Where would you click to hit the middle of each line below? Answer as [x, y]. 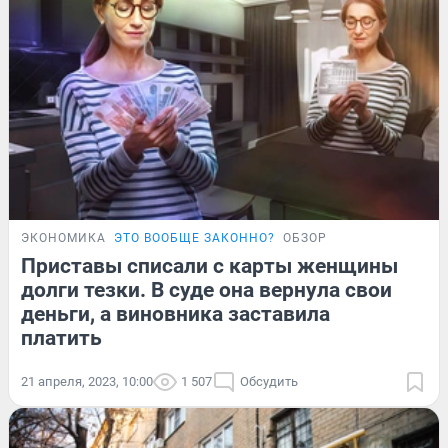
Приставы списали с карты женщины [209, 266]
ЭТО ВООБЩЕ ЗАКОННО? [194, 238]
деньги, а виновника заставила [175, 314]
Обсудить [269, 382]
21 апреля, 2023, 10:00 [87, 382]
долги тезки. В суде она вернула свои [206, 290]
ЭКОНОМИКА [63, 238]
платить [61, 338]
